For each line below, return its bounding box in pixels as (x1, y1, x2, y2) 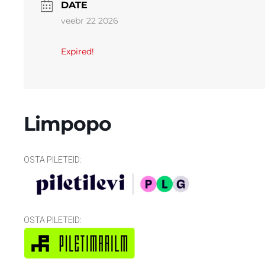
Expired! (60, 46, 94, 57)
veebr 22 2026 (60, 15, 118, 26)
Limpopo (23, 112, 111, 135)
